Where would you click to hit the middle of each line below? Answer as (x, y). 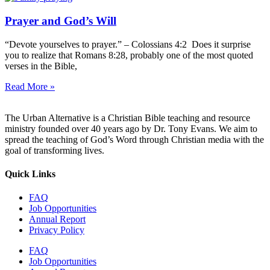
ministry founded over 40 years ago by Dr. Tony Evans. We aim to (131, 128)
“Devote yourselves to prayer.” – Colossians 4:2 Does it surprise (128, 44)
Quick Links (30, 174)
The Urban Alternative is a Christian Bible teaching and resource (127, 118)
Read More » (30, 86)
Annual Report (57, 219)
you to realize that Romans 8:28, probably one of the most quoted (129, 55)
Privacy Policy (57, 230)
